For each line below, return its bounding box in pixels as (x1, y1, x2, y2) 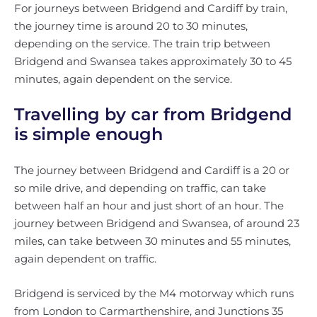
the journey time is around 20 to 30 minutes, (14, 19, 248, 33)
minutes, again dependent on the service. (14, 72, 232, 86)
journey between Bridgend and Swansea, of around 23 (14, 217, 299, 230)
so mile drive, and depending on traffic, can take (14, 181, 266, 195)
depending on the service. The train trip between (14, 37, 270, 50)
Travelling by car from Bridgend (14, 104, 292, 125)
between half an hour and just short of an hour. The (14, 199, 284, 212)
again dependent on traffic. (14, 252, 156, 265)
